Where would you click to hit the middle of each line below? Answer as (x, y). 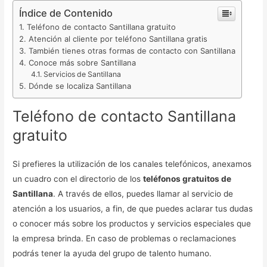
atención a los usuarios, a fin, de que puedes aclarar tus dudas (133, 208)
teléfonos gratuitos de (187, 178)
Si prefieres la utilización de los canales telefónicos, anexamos (132, 164)
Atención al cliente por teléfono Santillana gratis (118, 39)
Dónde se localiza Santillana (80, 86)
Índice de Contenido (66, 13)
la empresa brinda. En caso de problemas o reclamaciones (125, 238)
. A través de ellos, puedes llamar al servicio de (143, 193)
